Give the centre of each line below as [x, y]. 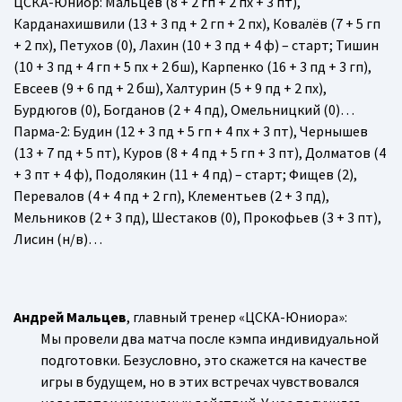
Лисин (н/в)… [58, 238]
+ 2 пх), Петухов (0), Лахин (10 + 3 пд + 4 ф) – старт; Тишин [196, 44]
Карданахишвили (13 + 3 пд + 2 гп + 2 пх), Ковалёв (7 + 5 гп [197, 23]
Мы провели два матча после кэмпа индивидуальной [210, 338]
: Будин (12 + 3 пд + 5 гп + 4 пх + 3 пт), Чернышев [218, 131]
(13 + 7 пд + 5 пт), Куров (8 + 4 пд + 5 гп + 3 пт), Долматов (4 [200, 152]
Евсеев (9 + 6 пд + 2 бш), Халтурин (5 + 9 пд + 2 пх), [170, 87]
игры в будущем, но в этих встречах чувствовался [200, 381]
